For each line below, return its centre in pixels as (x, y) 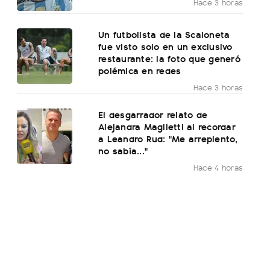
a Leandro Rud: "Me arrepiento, (168, 139)
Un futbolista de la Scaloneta (164, 34)
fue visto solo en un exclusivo (165, 46)
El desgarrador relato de (153, 115)
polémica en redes (140, 71)
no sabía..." (123, 151)
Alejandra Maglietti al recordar (167, 127)
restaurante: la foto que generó (169, 58)
